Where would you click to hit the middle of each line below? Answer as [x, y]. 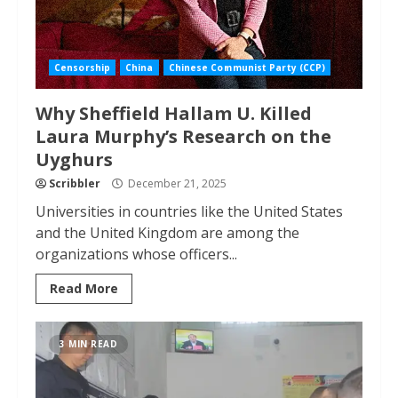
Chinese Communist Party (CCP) [247, 68]
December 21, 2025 [176, 183]
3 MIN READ [88, 344]
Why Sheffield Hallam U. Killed [174, 113]
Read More [84, 288]
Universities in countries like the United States [189, 211]
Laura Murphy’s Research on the [183, 136]
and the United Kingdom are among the [167, 233]
